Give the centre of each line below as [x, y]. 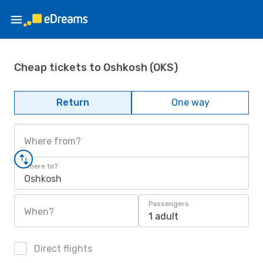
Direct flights [62, 249]
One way [190, 102]
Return [73, 102]
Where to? [41, 166]
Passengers [169, 204]
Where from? [53, 141]
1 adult [163, 216]
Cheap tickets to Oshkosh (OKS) [96, 67]
